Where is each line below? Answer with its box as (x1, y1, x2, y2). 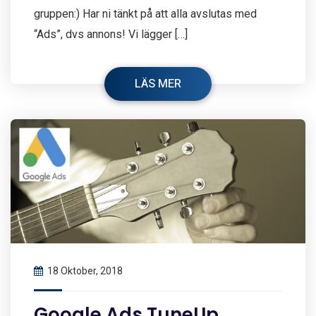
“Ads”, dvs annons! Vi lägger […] (34, 28, 188, 42)
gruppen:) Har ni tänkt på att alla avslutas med (34, 7, 257, 21)
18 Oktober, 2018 (47, 265, 123, 277)
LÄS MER (135, 75, 181, 93)
